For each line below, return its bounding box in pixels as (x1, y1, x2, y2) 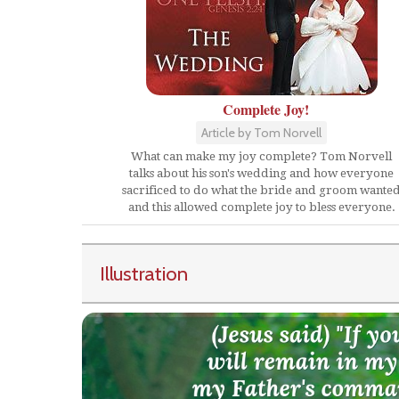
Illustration (100, 261, 188, 286)
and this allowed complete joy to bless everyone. (127, 200, 395, 214)
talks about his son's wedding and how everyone (129, 167, 394, 180)
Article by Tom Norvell (201, 125, 322, 141)
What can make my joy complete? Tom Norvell (131, 150, 392, 163)
